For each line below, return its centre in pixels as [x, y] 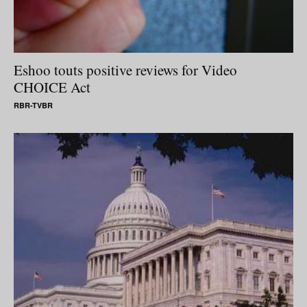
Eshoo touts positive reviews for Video [125, 70]
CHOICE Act [52, 87]
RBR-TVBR [33, 105]
